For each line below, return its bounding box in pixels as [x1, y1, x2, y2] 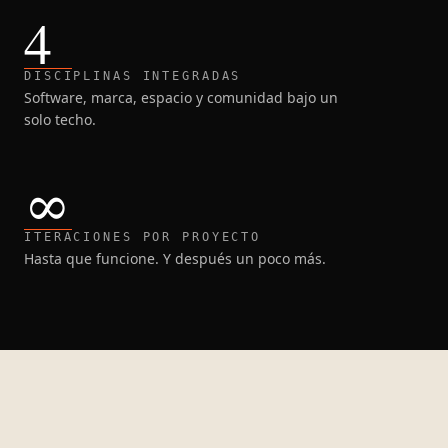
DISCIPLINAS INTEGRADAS [24, 68, 242, 83]
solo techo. [24, 109, 96, 129]
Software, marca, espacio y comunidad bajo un [24, 87, 338, 107]
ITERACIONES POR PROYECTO [24, 229, 262, 244]
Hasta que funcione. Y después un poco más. [24, 248, 326, 268]
